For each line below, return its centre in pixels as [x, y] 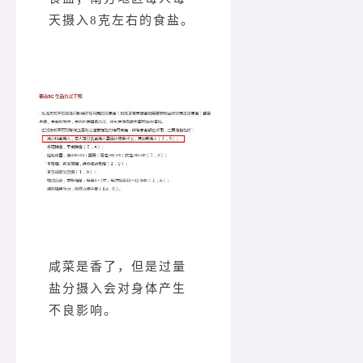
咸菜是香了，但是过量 [117, 267]
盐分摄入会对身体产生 [117, 289]
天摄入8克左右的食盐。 [122, 20]
